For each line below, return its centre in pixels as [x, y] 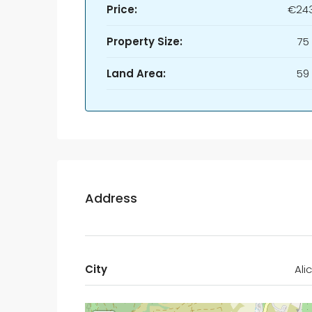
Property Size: [145, 41]
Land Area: [136, 73]
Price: [122, 9]
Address [111, 198]
